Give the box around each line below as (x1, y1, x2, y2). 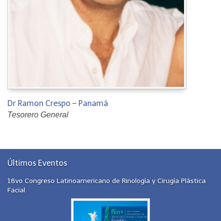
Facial (7, 185, 25, 194)
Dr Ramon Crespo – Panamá (7, 98, 108, 108)
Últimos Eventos (7, 158, 67, 168)
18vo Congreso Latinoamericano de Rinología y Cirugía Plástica (7, 176, 206, 185)
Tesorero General (7, 110, 69, 119)
